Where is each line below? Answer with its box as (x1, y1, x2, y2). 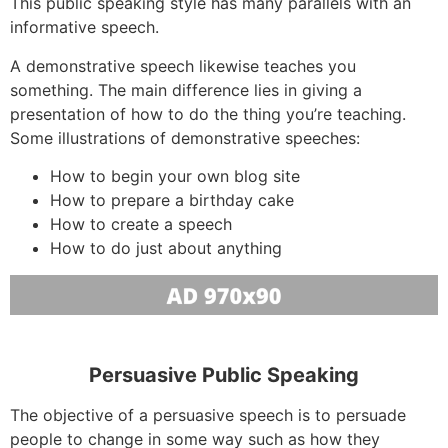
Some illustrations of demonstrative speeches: (10, 127, 360, 148)
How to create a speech (50, 213, 232, 234)
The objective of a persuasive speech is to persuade (10, 404, 406, 425)
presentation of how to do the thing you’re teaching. (10, 103, 406, 124)
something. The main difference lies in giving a (10, 79, 362, 100)
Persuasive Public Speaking (89, 362, 359, 387)
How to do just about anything (50, 237, 282, 258)
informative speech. (10, 17, 159, 38)
